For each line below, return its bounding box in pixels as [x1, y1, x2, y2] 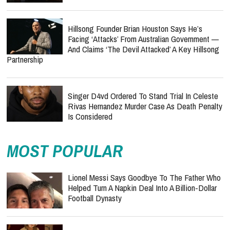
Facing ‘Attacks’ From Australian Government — [68, 33, 219, 45]
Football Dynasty [68, 192, 122, 204]
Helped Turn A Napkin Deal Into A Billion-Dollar [68, 182, 217, 194]
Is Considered [68, 110, 112, 123]
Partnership [7, 53, 43, 66]
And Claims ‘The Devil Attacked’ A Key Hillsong [68, 43, 219, 55]
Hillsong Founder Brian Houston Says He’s [68, 23, 202, 35]
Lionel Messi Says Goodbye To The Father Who [68, 171, 221, 184]
